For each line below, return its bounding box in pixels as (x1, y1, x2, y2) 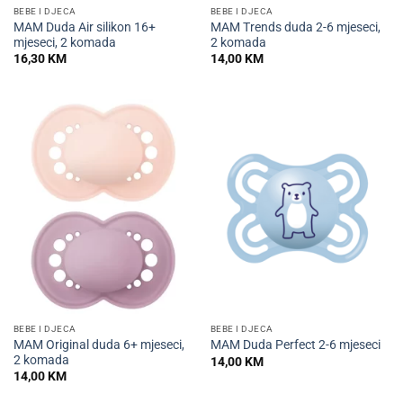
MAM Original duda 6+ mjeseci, (13, 336, 184, 352)
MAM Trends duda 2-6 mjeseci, (210, 19, 381, 34)
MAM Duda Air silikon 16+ (13, 19, 156, 34)
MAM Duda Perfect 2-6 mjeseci (210, 337, 381, 353)
